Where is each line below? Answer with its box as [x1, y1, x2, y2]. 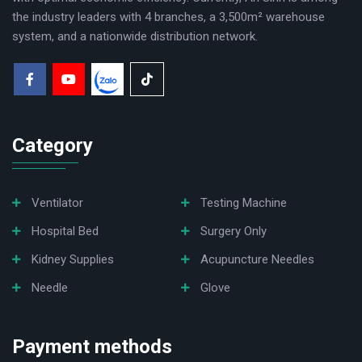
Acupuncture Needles [200, 251, 314, 267]
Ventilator [32, 195, 83, 210]
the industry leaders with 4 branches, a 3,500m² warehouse [12, 9, 325, 24]
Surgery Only [200, 223, 267, 238]
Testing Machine [200, 195, 287, 210]
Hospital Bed [32, 223, 99, 238]
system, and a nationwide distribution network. [12, 28, 258, 44]
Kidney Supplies [32, 251, 114, 267]
